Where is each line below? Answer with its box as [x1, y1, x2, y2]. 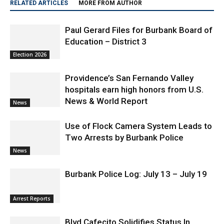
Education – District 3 [65, 18, 148, 28]
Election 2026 [13, 32, 46, 40]
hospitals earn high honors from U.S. [65, 66, 203, 76]
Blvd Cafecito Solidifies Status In [65, 198, 190, 209]
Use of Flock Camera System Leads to [65, 102, 212, 113]
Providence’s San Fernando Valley [65, 54, 193, 65]
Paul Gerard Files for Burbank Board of [65, 6, 212, 17]
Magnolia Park [65, 210, 119, 220]
